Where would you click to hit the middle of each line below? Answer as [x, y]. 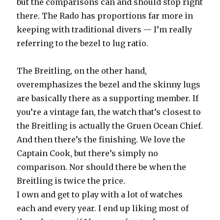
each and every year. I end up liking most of [103, 208]
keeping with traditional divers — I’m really [105, 29]
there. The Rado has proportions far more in [105, 15]
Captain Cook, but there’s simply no [88, 153]
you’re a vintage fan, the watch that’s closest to [109, 112]
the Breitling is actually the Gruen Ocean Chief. [110, 125]
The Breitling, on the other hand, [82, 70]
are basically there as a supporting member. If [108, 98]
